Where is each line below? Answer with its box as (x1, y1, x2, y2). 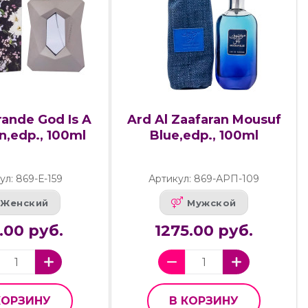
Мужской (187, 197, 236, 208)
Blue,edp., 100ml (149, 127, 258, 143)
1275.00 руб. (155, 221, 254, 241)
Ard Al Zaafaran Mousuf (126, 111, 281, 127)
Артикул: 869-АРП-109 (148, 173, 260, 186)
